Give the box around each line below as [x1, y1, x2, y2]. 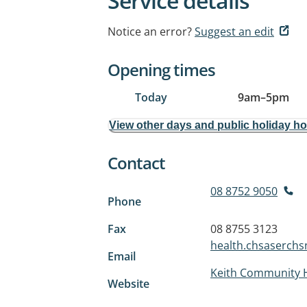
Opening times [108, 58, 215, 81]
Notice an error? [108, 24, 192, 39]
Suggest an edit [195, 24, 274, 39]
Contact [108, 151, 165, 174]
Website [108, 276, 149, 291]
